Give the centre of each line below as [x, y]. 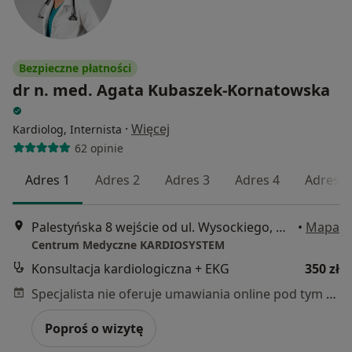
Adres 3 [187, 180]
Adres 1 [48, 180]
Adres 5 [327, 180]
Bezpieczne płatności [75, 68]
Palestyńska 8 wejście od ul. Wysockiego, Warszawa [281, 227]
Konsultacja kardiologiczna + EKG [130, 268]
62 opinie [99, 148]
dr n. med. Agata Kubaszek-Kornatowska [171, 90]
